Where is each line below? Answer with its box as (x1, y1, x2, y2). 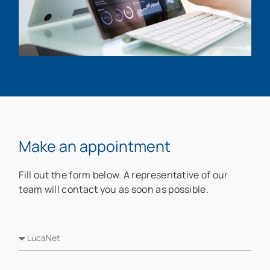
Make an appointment (19, 135, 171, 157)
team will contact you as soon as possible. (19, 182, 209, 196)
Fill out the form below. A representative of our (19, 168, 228, 181)
